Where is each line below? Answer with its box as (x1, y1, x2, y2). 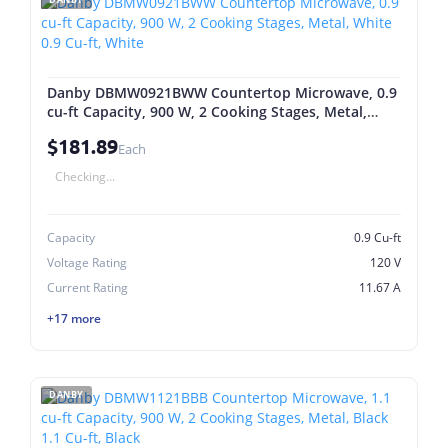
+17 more (47, 309, 101, 327)
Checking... (55, 168, 115, 185)
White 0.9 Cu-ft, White (47, 121, 197, 140)
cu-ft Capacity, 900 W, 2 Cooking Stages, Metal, (47, 102, 367, 121)
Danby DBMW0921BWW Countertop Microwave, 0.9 (47, 83, 397, 102)
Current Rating (47, 279, 128, 296)
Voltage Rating (47, 254, 127, 271)
